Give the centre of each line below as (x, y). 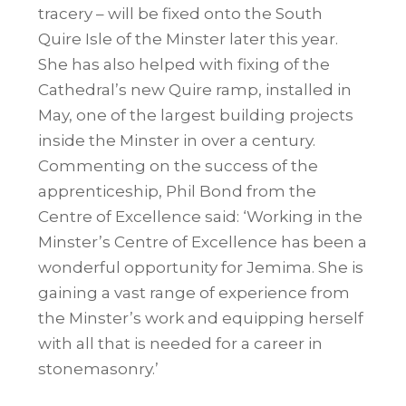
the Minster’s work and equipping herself (201, 318)
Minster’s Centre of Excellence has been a (203, 242)
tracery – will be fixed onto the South (181, 13)
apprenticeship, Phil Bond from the (178, 191)
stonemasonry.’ (99, 368)
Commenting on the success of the (179, 165)
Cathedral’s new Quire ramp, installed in (195, 89)
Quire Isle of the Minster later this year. (188, 39)
